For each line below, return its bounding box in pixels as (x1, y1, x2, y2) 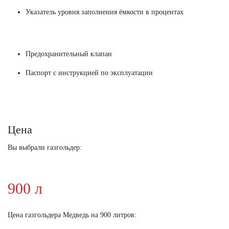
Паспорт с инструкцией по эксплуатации (26, 68, 153, 77)
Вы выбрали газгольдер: (8, 143, 82, 151)
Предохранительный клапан (26, 50, 112, 58)
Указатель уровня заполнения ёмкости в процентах (26, 8, 184, 16)
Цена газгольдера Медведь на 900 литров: (8, 211, 136, 219)
